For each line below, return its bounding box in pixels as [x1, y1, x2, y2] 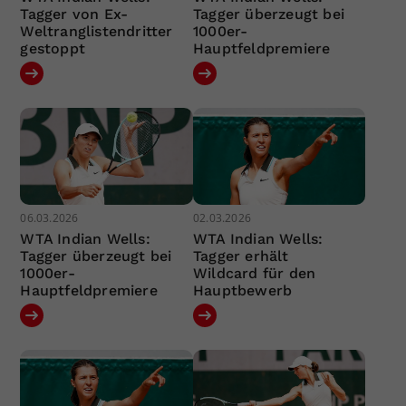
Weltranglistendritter [20, 22, 173, 40]
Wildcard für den [192, 265, 316, 283]
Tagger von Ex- [20, 5, 129, 23]
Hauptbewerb [192, 282, 293, 300]
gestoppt [20, 39, 86, 57]
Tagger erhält [192, 247, 289, 266]
